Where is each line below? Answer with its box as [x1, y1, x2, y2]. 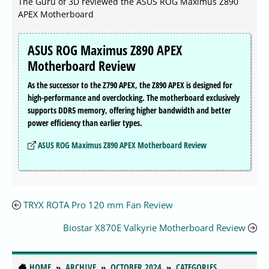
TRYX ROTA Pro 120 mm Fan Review [23, 199, 173, 211]
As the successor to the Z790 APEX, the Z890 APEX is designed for [28, 79, 232, 91]
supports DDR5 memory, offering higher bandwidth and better [28, 104, 231, 116]
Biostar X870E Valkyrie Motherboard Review [63, 222, 248, 234]
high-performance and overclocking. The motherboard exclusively [28, 92, 240, 104]
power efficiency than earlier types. [28, 117, 142, 129]
